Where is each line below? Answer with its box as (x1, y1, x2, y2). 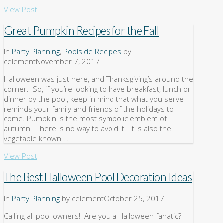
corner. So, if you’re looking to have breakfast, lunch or (4, 84, 191, 94)
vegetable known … (4, 133, 69, 144)
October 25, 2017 (104, 193, 164, 203)
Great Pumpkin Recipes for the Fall (4, 23, 159, 37)
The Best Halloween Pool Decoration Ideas (4, 170, 192, 184)
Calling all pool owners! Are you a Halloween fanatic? (4, 210, 183, 221)
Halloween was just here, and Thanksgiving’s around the (4, 74, 193, 84)
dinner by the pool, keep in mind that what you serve (4, 94, 184, 104)
